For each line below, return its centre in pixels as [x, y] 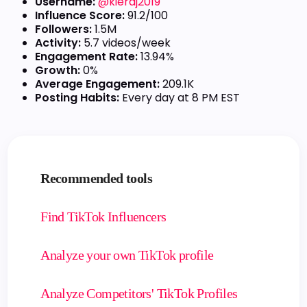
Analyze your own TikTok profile [127, 255]
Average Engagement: [98, 84]
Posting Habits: [77, 98]
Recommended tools [96, 178]
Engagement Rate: [87, 57]
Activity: [58, 43]
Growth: [58, 70]
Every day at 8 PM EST [180, 98]
